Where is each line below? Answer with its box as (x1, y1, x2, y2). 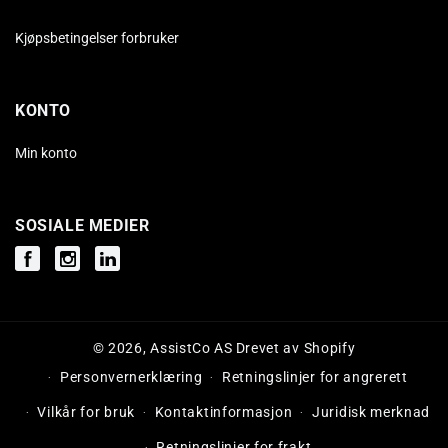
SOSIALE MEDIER (15, 216, 150, 235)
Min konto (15, 145, 77, 161)
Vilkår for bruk (37, 404, 135, 420)
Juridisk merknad (312, 404, 431, 420)
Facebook (26, 261, 87, 277)
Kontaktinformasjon (154, 404, 293, 420)
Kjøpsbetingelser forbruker (15, 30, 179, 46)
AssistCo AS (150, 340, 233, 356)
